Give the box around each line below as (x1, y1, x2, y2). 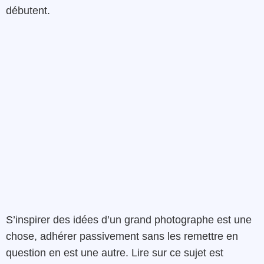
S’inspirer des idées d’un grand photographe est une (6, 214, 252, 226)
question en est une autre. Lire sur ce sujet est (6, 247, 223, 259)
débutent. (6, 4, 50, 16)
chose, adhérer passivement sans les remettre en (6, 230, 238, 243)
